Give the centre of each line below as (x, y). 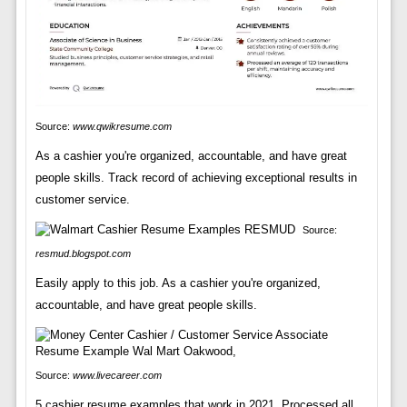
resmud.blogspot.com (83, 254)
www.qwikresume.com (122, 127)
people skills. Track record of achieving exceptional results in (196, 178)
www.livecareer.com (117, 376)
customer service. (82, 200)
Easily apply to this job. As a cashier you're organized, (178, 283)
